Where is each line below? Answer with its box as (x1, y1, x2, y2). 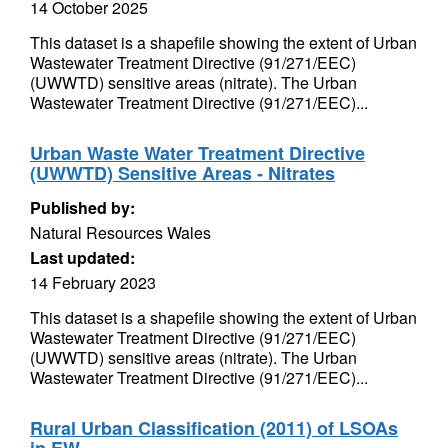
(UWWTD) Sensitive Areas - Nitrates (30, 160, 335, 186)
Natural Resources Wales (30, 221, 211, 244)
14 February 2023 (30, 271, 156, 294)
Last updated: (30, 246, 135, 269)
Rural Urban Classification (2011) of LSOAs (30, 415, 398, 441)
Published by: (30, 196, 135, 219)
